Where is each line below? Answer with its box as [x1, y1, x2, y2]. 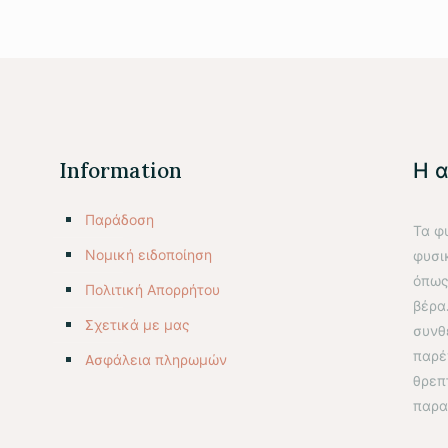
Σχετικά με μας [85, 315, 191, 336]
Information [59, 157, 183, 185]
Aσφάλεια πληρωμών [85, 350, 228, 371]
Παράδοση [85, 210, 155, 231]
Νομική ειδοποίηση [85, 245, 213, 266]
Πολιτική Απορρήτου [85, 280, 221, 301]
